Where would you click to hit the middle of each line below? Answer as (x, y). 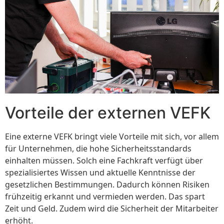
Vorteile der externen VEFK (108, 113)
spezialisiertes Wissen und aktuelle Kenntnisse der (100, 173)
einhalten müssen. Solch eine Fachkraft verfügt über (104, 161)
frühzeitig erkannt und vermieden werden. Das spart (105, 197)
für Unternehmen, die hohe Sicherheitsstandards (98, 149)
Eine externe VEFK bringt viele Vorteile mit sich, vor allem (112, 137)
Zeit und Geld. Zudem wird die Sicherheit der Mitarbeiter (112, 209)
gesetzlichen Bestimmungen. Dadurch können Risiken (107, 185)
